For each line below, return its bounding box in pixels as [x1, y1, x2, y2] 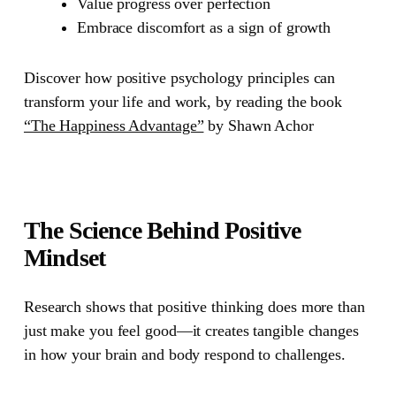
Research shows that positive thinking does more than [23, 297, 365, 316]
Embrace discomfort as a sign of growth [76, 18, 331, 36]
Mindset [23, 243, 106, 271]
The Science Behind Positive [23, 216, 301, 244]
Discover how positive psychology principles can [23, 68, 336, 87]
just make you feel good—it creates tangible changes [23, 321, 359, 339]
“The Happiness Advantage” [23, 116, 204, 134]
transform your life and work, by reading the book [23, 92, 343, 110]
